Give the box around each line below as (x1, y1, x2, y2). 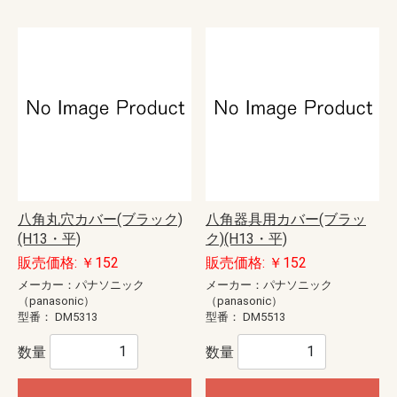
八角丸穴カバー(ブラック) (18, 210, 183, 228)
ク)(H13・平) (206, 230, 287, 247)
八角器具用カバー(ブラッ (206, 210, 366, 228)
